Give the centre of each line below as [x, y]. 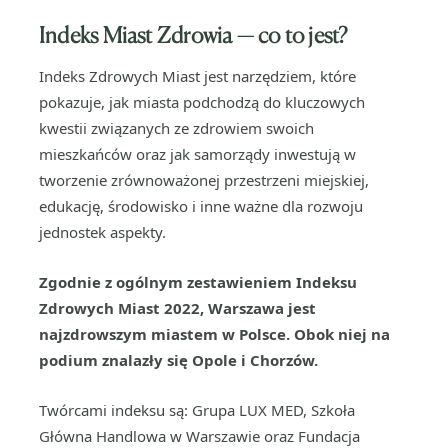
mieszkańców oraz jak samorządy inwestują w [197, 154]
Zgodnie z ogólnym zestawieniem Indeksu [198, 282]
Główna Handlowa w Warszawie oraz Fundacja [199, 436]
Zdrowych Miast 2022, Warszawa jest [177, 308]
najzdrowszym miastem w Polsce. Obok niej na [214, 334]
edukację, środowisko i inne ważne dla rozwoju [201, 206]
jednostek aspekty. [102, 232]
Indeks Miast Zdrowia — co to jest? [193, 34]
